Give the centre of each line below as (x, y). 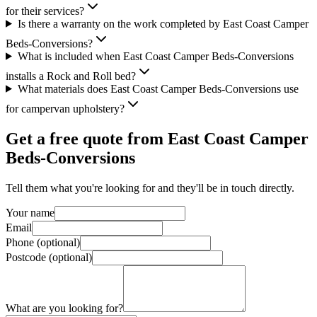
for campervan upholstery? (65, 108)
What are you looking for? (64, 308)
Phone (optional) (43, 242)
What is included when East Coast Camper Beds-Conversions (155, 56)
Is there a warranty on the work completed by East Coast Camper (163, 23)
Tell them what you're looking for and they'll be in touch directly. (150, 188)
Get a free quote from (87, 138)
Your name (30, 212)
